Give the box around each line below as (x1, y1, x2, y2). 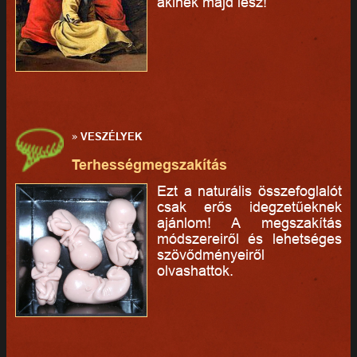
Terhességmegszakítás (72, 156, 228, 174)
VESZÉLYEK (80, 130, 143, 143)
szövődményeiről (156, 246, 265, 264)
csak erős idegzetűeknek (156, 198, 343, 216)
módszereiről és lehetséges (156, 230, 343, 248)
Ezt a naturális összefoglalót (156, 182, 343, 200)
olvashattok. (156, 262, 233, 280)
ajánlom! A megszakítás (156, 214, 343, 232)
